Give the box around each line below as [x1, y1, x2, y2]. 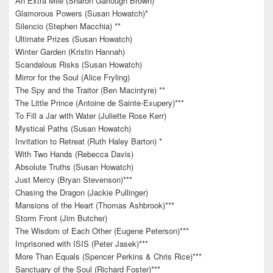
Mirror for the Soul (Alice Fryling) [15, 71, 130, 83]
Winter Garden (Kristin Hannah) [15, 46, 125, 58]
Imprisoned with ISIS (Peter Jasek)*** [15, 238, 148, 250]
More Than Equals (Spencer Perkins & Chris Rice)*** [15, 250, 202, 263]
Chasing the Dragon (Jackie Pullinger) [15, 186, 148, 199]
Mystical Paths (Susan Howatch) [15, 122, 131, 135]
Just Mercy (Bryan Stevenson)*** [15, 174, 132, 186]
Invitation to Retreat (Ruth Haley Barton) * [15, 135, 162, 147]
